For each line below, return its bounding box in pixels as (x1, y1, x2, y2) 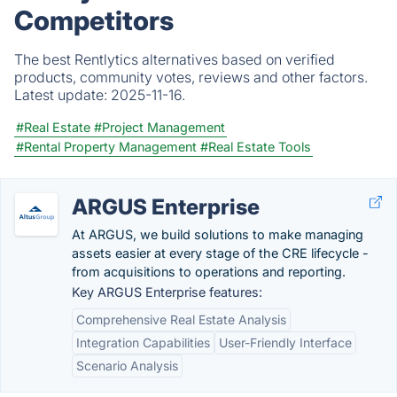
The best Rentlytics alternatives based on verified (14, 51, 335, 68)
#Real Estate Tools (200, 139, 311, 154)
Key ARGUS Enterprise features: (72, 284, 262, 300)
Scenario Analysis (76, 358, 178, 373)
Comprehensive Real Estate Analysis (76, 312, 286, 327)
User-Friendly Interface (219, 335, 352, 350)
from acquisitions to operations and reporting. (72, 264, 346, 279)
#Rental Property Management (16, 139, 197, 154)
